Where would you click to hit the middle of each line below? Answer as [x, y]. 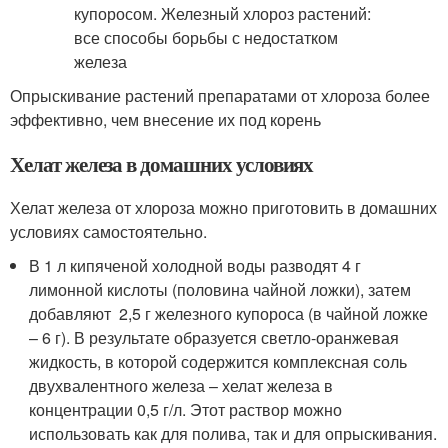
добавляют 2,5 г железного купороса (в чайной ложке [229, 313]
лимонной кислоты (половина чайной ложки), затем [220, 289]
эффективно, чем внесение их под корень [165, 119]
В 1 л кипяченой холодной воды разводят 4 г [195, 265]
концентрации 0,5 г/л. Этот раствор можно [186, 409]
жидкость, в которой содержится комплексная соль [218, 361]
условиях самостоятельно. [108, 231]
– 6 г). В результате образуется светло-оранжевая [214, 337]
